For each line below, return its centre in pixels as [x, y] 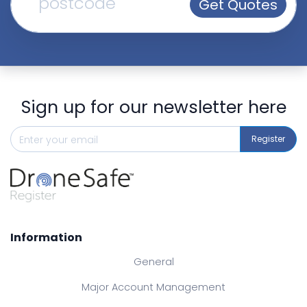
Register [268, 139]
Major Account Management [153, 287]
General [153, 261]
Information [46, 237]
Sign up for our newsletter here [153, 107]
